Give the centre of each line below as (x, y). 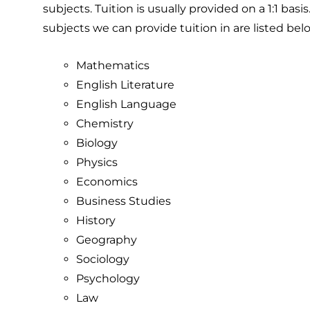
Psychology (108, 278)
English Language (126, 104)
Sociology (103, 259)
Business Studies (124, 201)
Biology (97, 143)
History (96, 220)
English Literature (125, 84)
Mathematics (113, 65)
